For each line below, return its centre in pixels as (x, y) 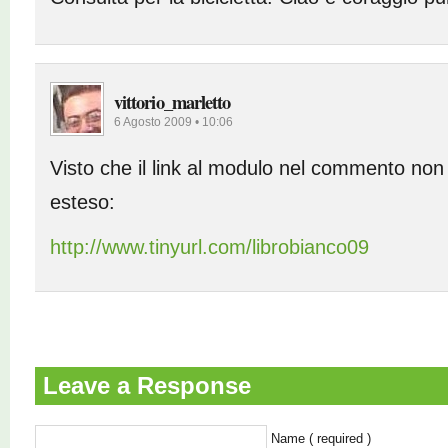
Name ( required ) (321, 438)
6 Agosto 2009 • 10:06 (173, 122)
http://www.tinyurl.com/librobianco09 (209, 247)
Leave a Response (146, 385)
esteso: (82, 202)
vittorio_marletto (172, 101)
